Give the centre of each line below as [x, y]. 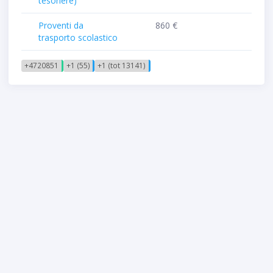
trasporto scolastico [78, 38]
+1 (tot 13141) [121, 66]
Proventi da [61, 26]
